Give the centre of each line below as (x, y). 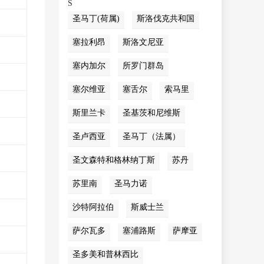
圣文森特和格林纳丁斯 (114, 160)
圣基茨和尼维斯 (151, 113)
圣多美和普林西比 (105, 254)
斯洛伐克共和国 (166, 19)
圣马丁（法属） (151, 136)
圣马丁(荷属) (96, 19)
